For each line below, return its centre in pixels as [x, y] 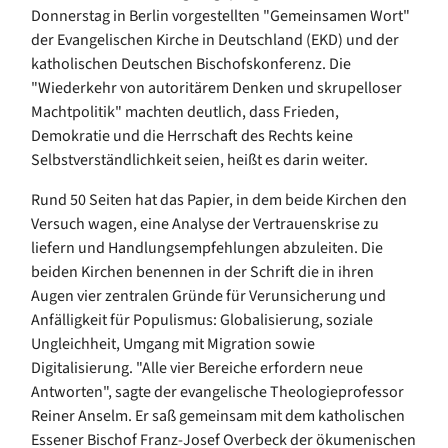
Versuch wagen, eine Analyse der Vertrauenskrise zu [205, 223]
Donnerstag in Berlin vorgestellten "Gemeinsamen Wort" [220, 15]
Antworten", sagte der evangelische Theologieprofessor [217, 391]
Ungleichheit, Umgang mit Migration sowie [173, 343]
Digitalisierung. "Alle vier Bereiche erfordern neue [197, 367]
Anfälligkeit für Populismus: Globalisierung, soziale [202, 319]
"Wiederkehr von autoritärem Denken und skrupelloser [216, 87]
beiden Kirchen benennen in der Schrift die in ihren [202, 271]
